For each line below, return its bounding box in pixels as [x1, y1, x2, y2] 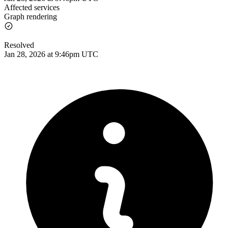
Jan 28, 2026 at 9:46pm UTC [4, 49, 98, 59]
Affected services [4, 3, 60, 12]
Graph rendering [4, 12, 57, 21]
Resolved [4, 40, 34, 49]
